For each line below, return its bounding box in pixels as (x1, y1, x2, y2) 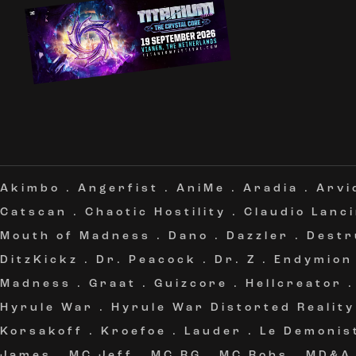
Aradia (243, 183, 299, 195)
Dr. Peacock (96, 254, 197, 266)
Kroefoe (101, 326, 167, 338)
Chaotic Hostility (85, 207, 226, 219)
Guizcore (154, 278, 228, 290)
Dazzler (226, 230, 289, 242)
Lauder (184, 326, 242, 338)
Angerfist (78, 183, 159, 195)
